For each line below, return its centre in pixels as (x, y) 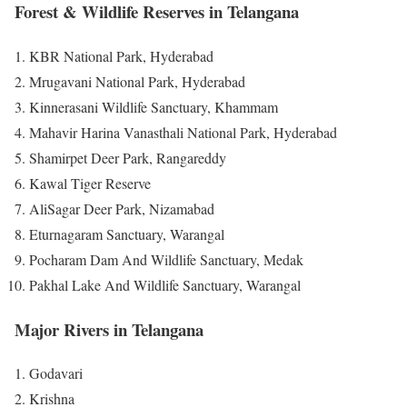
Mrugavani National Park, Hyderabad (137, 81)
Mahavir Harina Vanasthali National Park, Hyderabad (183, 132)
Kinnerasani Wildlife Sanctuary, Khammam (154, 106)
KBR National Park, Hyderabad (121, 55)
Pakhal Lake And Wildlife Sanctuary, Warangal (165, 284)
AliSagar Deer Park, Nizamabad (122, 208)
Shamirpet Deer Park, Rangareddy (128, 157)
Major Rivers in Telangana (109, 329)
